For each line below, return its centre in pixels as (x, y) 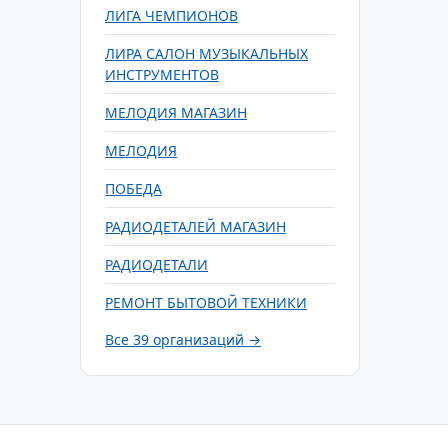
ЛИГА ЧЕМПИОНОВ (171, 15)
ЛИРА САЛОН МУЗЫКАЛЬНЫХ (206, 53)
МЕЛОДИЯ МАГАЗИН (176, 112)
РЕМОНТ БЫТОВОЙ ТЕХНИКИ (206, 302)
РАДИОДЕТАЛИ (156, 264)
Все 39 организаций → (183, 339)
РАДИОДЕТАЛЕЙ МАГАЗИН (195, 226)
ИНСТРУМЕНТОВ (162, 74)
